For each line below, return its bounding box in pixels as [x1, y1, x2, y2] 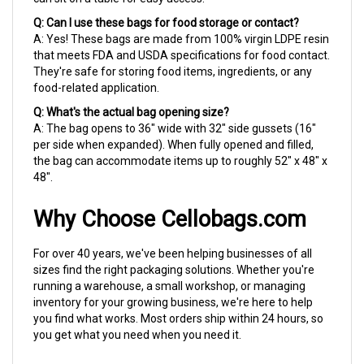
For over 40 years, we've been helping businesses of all [33, 229, 312, 242]
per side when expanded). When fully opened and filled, [33, 120, 314, 133]
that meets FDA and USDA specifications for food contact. [33, 31, 330, 44]
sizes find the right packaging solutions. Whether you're [33, 245, 314, 258]
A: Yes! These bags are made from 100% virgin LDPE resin [33, 15, 329, 28]
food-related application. [33, 63, 159, 76]
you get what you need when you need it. [33, 310, 241, 323]
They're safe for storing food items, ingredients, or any [33, 47, 312, 60]
